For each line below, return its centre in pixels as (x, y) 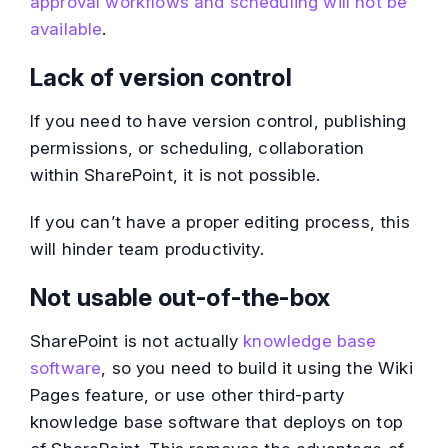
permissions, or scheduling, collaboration (197, 148)
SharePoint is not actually (137, 341)
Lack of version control (161, 78)
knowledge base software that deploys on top (216, 422)
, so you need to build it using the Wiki (257, 368)
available (66, 29)
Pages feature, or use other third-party (187, 395)
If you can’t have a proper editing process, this (220, 222)
